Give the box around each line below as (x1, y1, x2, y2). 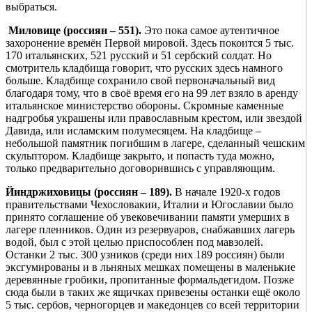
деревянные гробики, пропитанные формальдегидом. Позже (6, 274, 294, 286)
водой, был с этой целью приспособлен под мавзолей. (6, 236, 263, 249)
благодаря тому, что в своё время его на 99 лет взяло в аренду (6, 87, 298, 100)
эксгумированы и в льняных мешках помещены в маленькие (6, 261, 295, 274)
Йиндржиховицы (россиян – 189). (6, 186, 175, 198)
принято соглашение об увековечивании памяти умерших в (6, 211, 290, 224)
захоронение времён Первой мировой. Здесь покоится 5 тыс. (6, 37, 294, 49)
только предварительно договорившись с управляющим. (6, 162, 275, 175)
